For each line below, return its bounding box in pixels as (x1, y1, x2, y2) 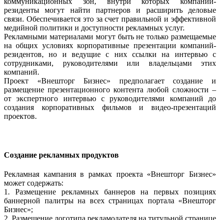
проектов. (4, 112, 37, 120)
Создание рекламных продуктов (4, 150, 119, 159)
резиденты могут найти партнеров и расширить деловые (4, 6, 216, 14)
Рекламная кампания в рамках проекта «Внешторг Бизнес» (4, 169, 216, 178)
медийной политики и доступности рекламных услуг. (4, 24, 185, 32)
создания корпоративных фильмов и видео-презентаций (4, 103, 216, 111)
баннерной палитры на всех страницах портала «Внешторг (4, 196, 216, 205)
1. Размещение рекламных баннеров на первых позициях (4, 187, 216, 196)
